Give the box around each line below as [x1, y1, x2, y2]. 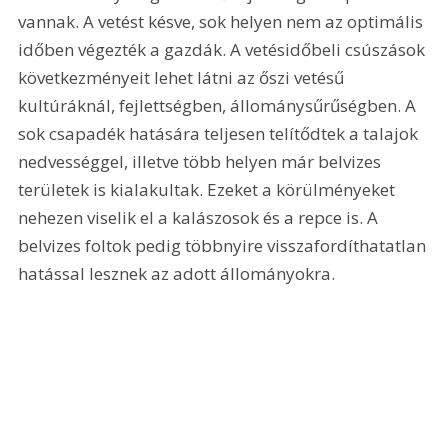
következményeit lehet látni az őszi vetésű [18, 66, 349, 90]
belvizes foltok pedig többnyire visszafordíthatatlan [18, 234, 431, 258]
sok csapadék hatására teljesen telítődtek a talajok [18, 122, 423, 146]
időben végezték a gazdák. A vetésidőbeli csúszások [18, 38, 430, 62]
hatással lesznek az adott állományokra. [18, 262, 336, 286]
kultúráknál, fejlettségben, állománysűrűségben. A [18, 94, 421, 118]
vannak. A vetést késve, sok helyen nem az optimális [18, 10, 428, 34]
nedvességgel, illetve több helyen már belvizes [18, 150, 386, 174]
